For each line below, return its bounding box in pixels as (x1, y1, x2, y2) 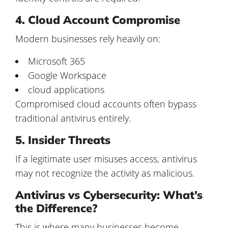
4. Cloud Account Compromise (15, 12, 180, 27)
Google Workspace (28, 69, 106, 81)
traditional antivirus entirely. (15, 111, 131, 124)
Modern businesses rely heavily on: (15, 32, 160, 45)
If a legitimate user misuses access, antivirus (15, 152, 197, 165)
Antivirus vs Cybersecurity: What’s (15, 187, 203, 202)
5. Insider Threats (15, 132, 110, 147)
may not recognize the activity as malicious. (15, 166, 194, 179)
